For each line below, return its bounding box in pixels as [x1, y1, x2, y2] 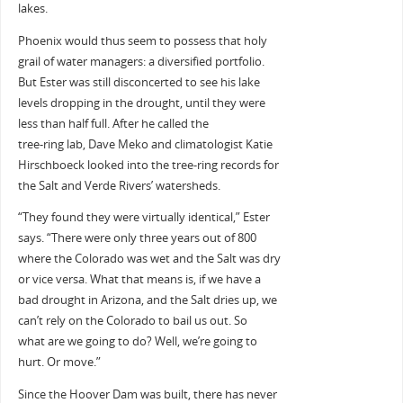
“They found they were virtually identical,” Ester [17, 210, 270, 226]
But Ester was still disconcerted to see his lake [17, 74, 260, 90]
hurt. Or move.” [17, 354, 101, 371]
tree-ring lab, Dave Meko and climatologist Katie [17, 136, 273, 152]
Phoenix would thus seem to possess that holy [17, 32, 267, 49]
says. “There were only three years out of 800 [17, 230, 256, 246]
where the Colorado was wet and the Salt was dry [17, 251, 281, 267]
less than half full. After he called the [17, 115, 209, 131]
